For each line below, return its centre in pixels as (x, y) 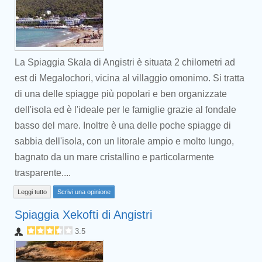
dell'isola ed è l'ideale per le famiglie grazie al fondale (125, 110)
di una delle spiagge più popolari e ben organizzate (121, 94)
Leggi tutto (32, 192)
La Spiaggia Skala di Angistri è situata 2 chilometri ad (125, 62)
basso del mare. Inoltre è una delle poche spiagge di (123, 125)
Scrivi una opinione (84, 192)
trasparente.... (43, 173)
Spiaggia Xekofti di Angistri (83, 215)
